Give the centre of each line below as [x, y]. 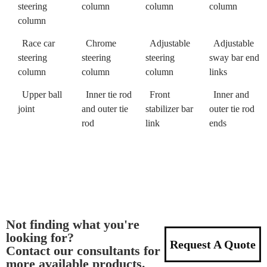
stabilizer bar [169, 108]
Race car [38, 43]
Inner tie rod [109, 94]
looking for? [40, 237]
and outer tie [105, 108]
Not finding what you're [73, 224]
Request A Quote [212, 244]
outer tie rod [232, 108]
